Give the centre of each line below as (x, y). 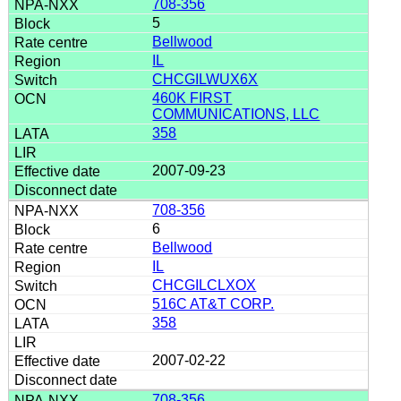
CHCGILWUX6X (205, 79)
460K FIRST (192, 98)
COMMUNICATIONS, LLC (236, 114)
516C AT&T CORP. (213, 303)
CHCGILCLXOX (205, 285)
